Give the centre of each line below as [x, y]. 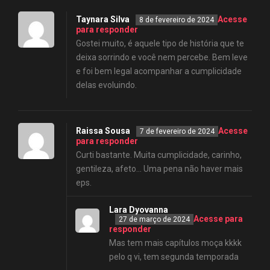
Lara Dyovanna [139, 209]
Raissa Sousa [103, 130]
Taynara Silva [103, 19]
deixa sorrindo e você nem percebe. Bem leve [162, 57]
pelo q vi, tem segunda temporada [174, 256]
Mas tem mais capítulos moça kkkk [175, 243]
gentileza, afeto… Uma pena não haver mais [159, 168]
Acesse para [218, 218]
